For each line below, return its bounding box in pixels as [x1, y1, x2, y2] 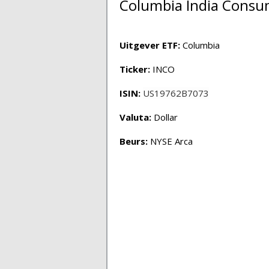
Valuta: [119, 111, 151, 123]
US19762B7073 [143, 87, 209, 99]
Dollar [151, 111, 178, 123]
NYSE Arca [148, 135, 193, 147]
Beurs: [119, 135, 148, 147]
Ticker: [119, 63, 150, 75]
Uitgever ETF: [119, 39, 180, 51]
